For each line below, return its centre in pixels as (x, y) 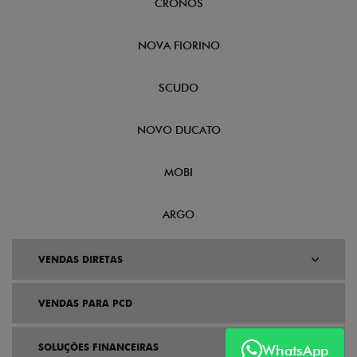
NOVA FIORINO (178, 46)
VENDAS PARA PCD (85, 304)
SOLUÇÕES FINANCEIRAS (98, 347)
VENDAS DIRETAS (80, 260)
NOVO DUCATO (178, 130)
